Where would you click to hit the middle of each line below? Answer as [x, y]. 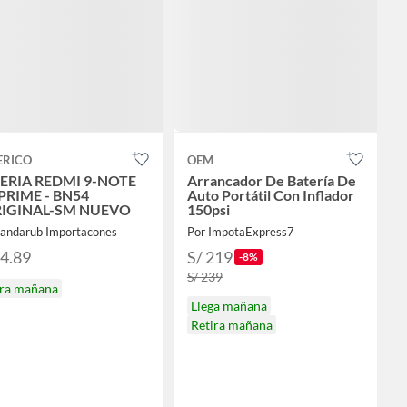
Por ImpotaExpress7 [240, 232]
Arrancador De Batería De [271, 181]
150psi [208, 210]
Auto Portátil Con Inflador [270, 195]
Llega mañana [228, 306]
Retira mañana [231, 325]
